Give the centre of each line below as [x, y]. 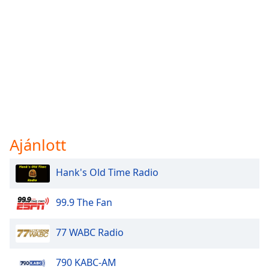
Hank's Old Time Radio [107, 173]
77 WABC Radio [90, 233]
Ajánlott [38, 144]
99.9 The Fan [84, 203]
